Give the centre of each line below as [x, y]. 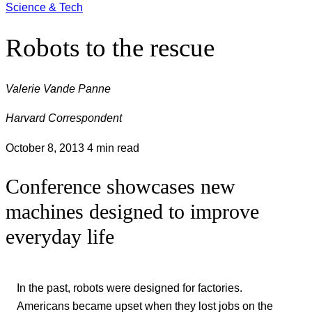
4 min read [113, 147]
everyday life [60, 236]
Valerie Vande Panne [58, 88]
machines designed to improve [132, 211]
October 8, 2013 [46, 147]
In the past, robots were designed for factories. [130, 287]
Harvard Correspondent [64, 118]
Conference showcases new [120, 186]
